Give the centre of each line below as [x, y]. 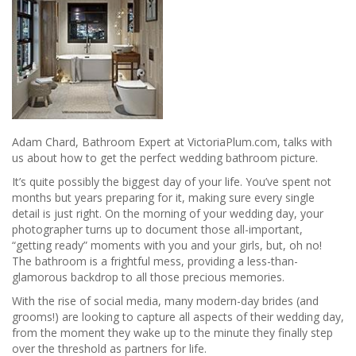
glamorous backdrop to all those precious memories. [148, 277]
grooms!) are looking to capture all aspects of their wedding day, [178, 317]
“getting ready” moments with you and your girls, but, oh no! [167, 246]
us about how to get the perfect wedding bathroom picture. [165, 158]
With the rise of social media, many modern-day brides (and [165, 301]
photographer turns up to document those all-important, [157, 230]
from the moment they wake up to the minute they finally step [172, 333]
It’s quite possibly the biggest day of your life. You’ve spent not [172, 182]
